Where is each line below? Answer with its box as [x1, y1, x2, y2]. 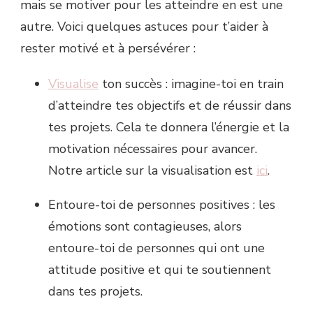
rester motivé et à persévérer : [20, 39, 196, 57]
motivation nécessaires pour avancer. [48, 140, 257, 157]
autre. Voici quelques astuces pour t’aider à [20, 17, 268, 35]
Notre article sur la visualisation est [48, 161, 256, 179]
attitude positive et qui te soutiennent [48, 261, 271, 278]
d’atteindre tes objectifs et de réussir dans [48, 96, 291, 114]
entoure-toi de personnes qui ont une [48, 239, 265, 256]
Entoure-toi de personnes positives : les [48, 196, 275, 213]
